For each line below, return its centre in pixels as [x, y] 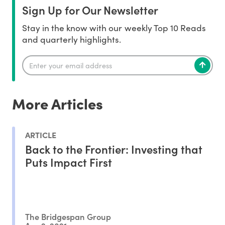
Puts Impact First [69, 162]
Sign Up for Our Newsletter [90, 10]
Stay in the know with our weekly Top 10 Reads [114, 28]
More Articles [58, 103]
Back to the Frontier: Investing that [114, 149]
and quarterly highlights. [72, 39]
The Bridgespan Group [68, 216]
